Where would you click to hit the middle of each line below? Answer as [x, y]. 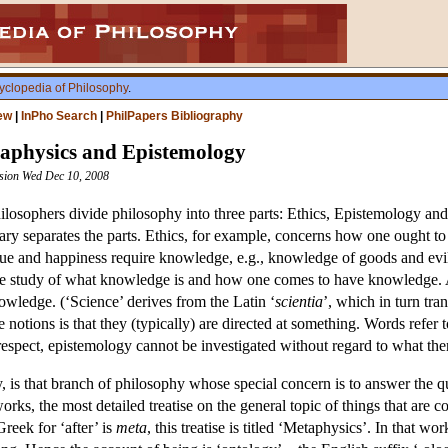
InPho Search [59, 116]
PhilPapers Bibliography [174, 116]
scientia [299, 302]
